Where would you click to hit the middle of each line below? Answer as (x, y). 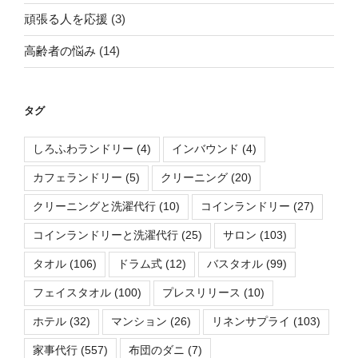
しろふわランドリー (83, 149)
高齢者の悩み (60, 51)
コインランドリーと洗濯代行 (105, 235)
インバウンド (205, 149)
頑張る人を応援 (66, 19)
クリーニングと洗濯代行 (94, 207)
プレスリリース (201, 293)
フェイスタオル (72, 293)
